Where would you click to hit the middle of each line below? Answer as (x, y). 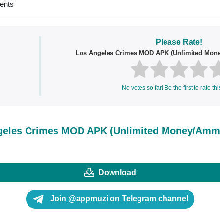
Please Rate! (179, 42)
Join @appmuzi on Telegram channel (118, 199)
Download (117, 172)
